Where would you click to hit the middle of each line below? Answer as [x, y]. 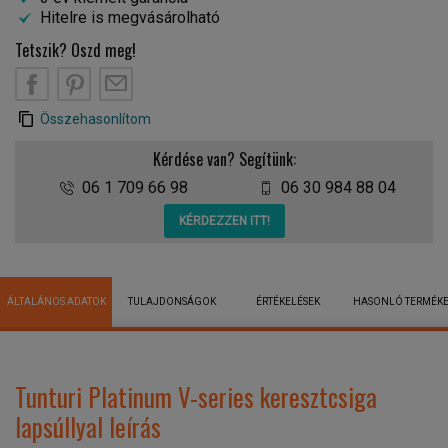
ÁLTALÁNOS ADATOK [56, 301]
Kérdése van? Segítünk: [224, 159]
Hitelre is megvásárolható [130, 17]
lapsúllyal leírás [88, 426]
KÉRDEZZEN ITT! [224, 221]
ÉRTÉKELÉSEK [288, 301]
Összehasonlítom [95, 119]
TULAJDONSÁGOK [172, 301]
